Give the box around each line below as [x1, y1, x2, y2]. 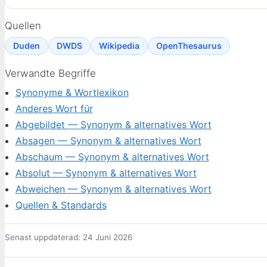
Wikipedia [99, 41, 139, 51]
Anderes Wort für [15, 103, 93, 115]
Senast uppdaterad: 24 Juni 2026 [5, 232, 132, 243]
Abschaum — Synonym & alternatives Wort [15, 151, 209, 163]
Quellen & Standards [15, 199, 107, 212]
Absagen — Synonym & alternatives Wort [15, 135, 201, 147]
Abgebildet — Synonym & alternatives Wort [15, 119, 212, 131]
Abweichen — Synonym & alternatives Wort [15, 183, 212, 195]
